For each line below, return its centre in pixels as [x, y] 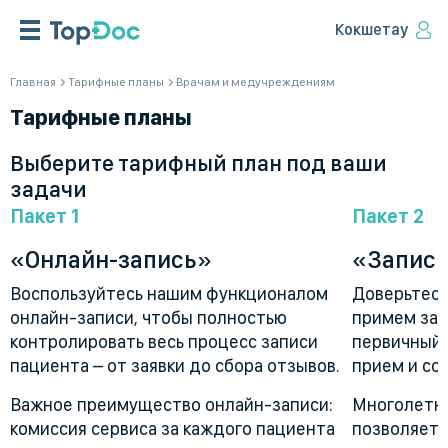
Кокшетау [371, 29]
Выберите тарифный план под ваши [198, 163]
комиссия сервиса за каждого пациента [172, 428]
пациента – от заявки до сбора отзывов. [175, 365]
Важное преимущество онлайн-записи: [171, 404]
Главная [33, 82]
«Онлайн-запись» [111, 259]
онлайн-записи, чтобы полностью [148, 317]
